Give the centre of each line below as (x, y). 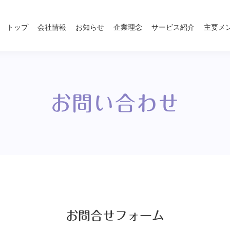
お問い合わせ (115, 103)
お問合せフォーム (115, 215)
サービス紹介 (173, 27)
